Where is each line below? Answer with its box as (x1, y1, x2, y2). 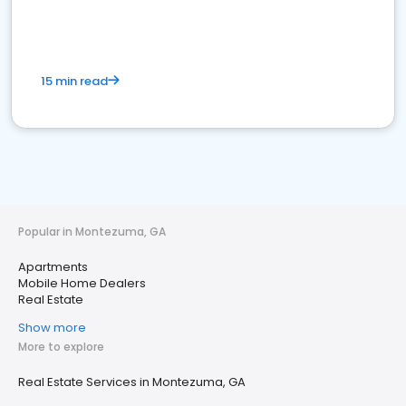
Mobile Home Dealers (18, 275, 146, 292)
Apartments (18, 258, 88, 275)
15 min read (41, 72, 108, 90)
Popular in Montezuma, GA (18, 224, 166, 239)
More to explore (18, 339, 104, 354)
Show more (18, 319, 86, 336)
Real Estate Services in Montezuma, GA (18, 373, 246, 391)
